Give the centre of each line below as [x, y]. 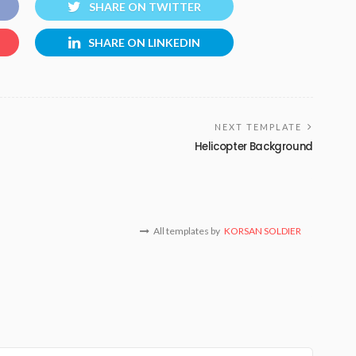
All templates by [187, 231]
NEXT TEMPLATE [258, 127]
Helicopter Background [253, 147]
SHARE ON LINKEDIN [144, 43]
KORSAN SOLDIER [263, 231]
